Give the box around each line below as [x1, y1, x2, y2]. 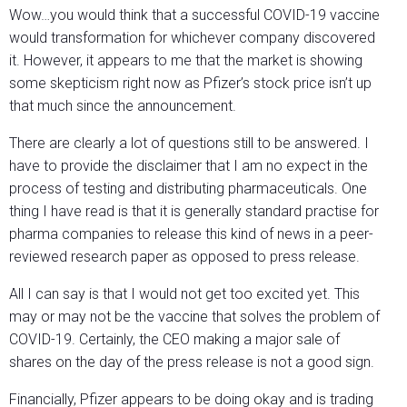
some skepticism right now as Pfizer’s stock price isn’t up [9, 74, 372, 93]
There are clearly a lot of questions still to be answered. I [9, 134, 369, 153]
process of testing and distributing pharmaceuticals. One [9, 180, 367, 198]
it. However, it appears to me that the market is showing [9, 52, 362, 70]
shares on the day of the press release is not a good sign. [9, 353, 378, 372]
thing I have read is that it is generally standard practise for [9, 203, 379, 221]
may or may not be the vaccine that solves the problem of [9, 308, 380, 326]
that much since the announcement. [9, 97, 236, 115]
